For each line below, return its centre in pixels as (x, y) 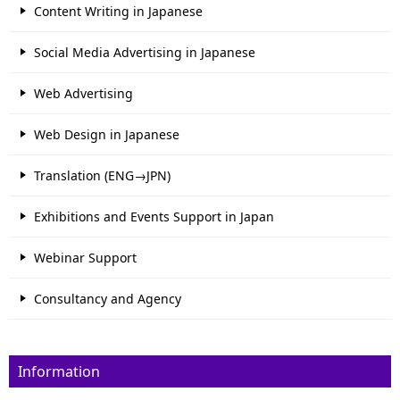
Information (59, 372)
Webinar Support (85, 258)
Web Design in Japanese (107, 135)
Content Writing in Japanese (118, 12)
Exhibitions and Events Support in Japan (154, 217)
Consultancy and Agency (108, 299)
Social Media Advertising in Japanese (145, 53)
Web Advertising (83, 94)
